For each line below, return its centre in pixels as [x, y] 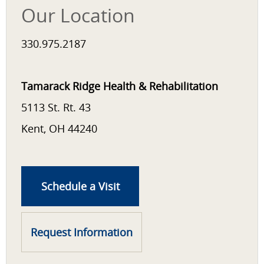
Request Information [82, 232]
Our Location [78, 15]
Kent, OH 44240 [59, 128]
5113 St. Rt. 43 [56, 107]
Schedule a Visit [80, 186]
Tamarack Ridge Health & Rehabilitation [120, 86]
